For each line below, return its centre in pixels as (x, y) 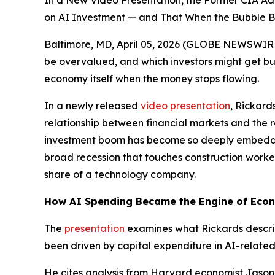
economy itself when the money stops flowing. (152, 79)
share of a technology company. (120, 174)
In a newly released (92, 106)
